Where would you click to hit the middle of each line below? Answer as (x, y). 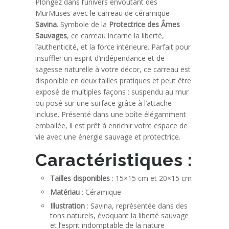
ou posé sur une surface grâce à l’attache (104, 103)
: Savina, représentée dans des (136, 205)
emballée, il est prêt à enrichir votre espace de (112, 125)
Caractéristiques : (114, 160)
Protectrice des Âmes (145, 24)
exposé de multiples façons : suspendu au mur (112, 91)
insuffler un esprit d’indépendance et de (100, 58)
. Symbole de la (83, 24)
